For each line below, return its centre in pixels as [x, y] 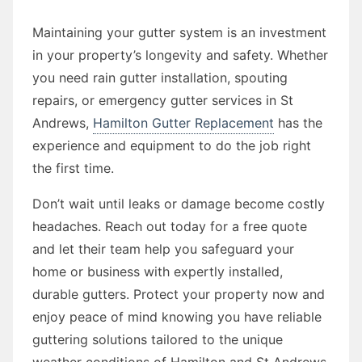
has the [298, 122]
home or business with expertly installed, [158, 271]
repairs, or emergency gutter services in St [163, 100]
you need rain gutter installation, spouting [160, 77]
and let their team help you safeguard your [163, 248]
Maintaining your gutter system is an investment [179, 32]
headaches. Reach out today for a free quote [170, 226]
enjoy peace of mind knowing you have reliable [177, 316]
